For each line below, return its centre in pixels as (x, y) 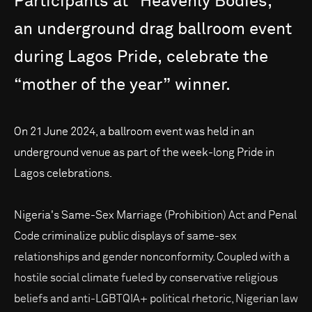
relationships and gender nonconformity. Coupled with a (152, 257)
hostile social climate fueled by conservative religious (146, 278)
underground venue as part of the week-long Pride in (144, 153)
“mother (45, 85)
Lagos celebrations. (63, 174)
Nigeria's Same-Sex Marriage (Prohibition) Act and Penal (155, 216)
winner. (203, 85)
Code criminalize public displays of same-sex (125, 236)
